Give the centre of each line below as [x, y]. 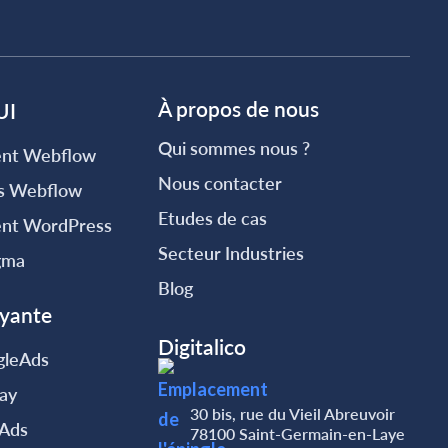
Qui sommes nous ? [234, 148]
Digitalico [202, 346]
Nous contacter [220, 183]
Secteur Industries [231, 253]
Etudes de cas [213, 218]
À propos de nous [239, 108]
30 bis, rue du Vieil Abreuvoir [293, 413]
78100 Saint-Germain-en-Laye [298, 433]
